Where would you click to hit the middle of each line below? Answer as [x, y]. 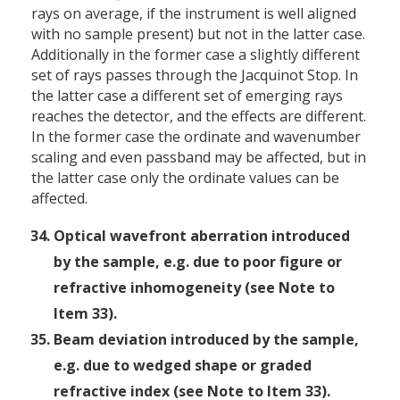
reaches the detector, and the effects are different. [199, 116]
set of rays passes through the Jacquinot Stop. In [195, 75]
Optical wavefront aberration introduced [202, 235]
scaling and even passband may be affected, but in [199, 157]
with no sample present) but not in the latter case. [198, 33]
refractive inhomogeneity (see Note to [194, 287]
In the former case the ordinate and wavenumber [196, 136]
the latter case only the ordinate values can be [185, 177]
